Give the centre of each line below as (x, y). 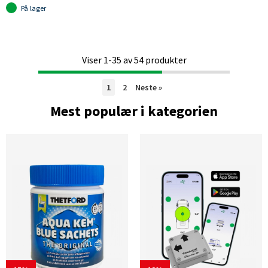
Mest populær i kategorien (134, 111)
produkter (165, 60)
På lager (33, 8)
